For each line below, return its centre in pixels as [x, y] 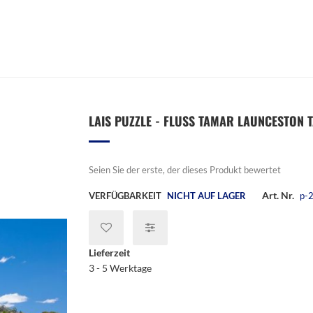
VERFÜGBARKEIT [125, 196]
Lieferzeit [109, 253]
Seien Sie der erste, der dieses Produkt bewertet [185, 170]
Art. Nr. [278, 195]
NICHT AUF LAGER [206, 196]
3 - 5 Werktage [120, 268]
